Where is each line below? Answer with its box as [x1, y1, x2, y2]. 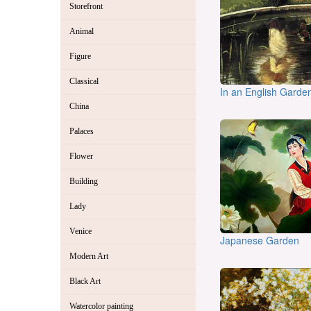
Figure [69, 51, 91, 62]
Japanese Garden [220, 233, 299, 247]
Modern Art [69, 251, 108, 262]
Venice [69, 226, 92, 237]
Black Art [69, 276, 101, 287]
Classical [69, 76, 99, 87]
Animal [69, 26, 94, 37]
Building [69, 176, 98, 187]
